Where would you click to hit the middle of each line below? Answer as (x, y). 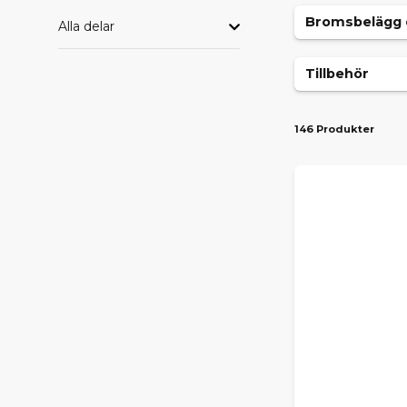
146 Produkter (334, 129)
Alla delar (86, 26)
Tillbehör (337, 74)
